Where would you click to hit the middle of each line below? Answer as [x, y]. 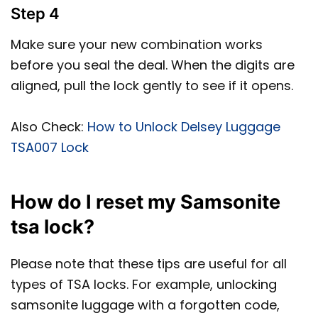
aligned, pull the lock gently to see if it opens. [154, 85]
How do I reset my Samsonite [146, 202]
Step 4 [35, 13]
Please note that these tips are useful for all [149, 264]
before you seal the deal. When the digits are [153, 65]
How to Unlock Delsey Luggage [184, 126]
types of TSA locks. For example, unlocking [144, 285]
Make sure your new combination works [137, 44]
